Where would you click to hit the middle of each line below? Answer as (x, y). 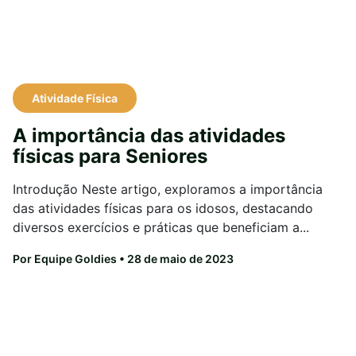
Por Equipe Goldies (65, 258)
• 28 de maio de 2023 (175, 258)
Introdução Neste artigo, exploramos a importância (168, 189)
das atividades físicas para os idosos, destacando (163, 208)
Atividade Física (75, 98)
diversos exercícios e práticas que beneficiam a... (161, 227)
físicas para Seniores (110, 156)
